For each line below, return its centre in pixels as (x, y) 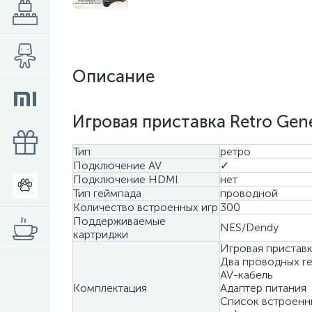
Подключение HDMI (126, 179)
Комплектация (110, 288)
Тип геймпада (107, 193)
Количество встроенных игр (146, 207)
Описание (114, 76)
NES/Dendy (249, 227)
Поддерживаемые (119, 221)
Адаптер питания (263, 288)
